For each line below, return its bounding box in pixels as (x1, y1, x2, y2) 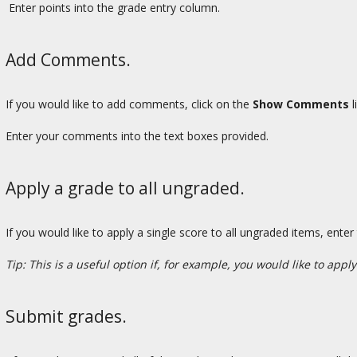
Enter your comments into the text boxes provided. (6, 127, 269, 143)
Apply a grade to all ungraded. (6, 176, 245, 199)
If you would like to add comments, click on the (6, 96, 253, 112)
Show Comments (253, 96, 349, 112)
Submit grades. (6, 304, 127, 328)
